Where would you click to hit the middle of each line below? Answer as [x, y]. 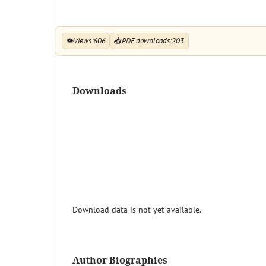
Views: [83, 40]
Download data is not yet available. [137, 210]
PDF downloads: [147, 40]
